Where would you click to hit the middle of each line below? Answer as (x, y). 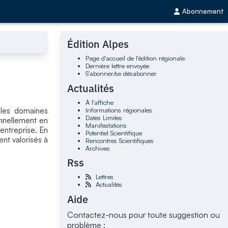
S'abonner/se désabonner (121, 74)
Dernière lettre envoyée (117, 66)
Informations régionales (119, 110)
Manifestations (106, 125)
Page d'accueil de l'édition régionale (135, 58)
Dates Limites (104, 117)
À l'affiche (99, 102)
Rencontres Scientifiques (119, 140)
